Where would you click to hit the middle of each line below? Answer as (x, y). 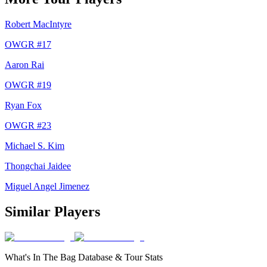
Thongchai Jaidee (38, 166)
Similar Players (52, 211)
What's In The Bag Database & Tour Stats (84, 257)
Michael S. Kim (35, 145)
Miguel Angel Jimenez (47, 186)
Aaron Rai (24, 64)
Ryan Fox (23, 105)
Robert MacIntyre (38, 24)
